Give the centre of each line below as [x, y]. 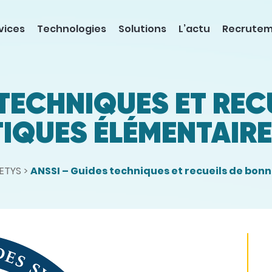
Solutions [142, 29]
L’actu [194, 29]
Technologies [72, 29]
